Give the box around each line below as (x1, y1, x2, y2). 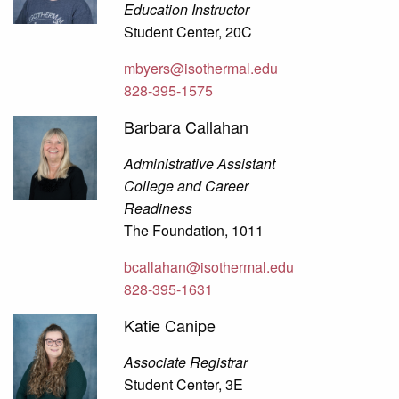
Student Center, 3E (124, 374, 244, 395)
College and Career (124, 175, 249, 197)
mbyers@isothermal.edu (124, 58, 279, 79)
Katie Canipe (124, 313, 216, 338)
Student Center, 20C (124, 21, 253, 43)
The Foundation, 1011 (124, 220, 265, 241)
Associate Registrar (124, 352, 248, 373)
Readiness (124, 198, 193, 219)
